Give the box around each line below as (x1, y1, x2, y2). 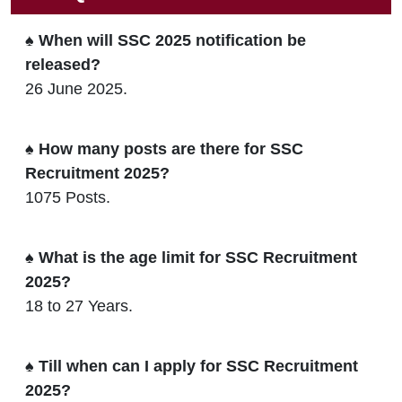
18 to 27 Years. (25, 296, 133, 315)
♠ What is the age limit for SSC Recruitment (25, 248, 357, 267)
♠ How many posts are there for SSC (25, 139, 303, 158)
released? (25, 55, 100, 74)
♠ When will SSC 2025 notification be (25, 31, 306, 49)
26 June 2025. (25, 79, 127, 98)
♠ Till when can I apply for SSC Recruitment (25, 356, 358, 375)
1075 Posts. (25, 188, 110, 206)
